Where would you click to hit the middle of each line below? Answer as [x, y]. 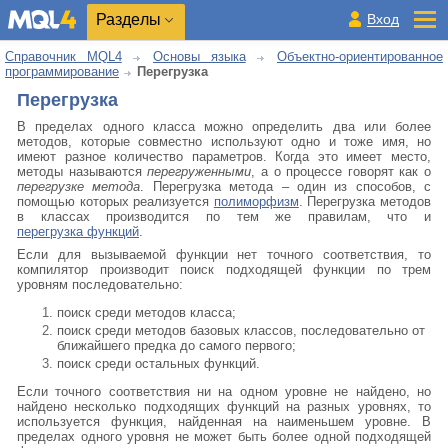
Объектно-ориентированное [360, 56]
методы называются [82, 171]
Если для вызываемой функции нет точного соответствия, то [224, 254]
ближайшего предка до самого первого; [176, 345]
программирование [62, 71]
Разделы [128, 19]
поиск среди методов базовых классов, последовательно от [241, 330]
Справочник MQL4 [63, 56]
